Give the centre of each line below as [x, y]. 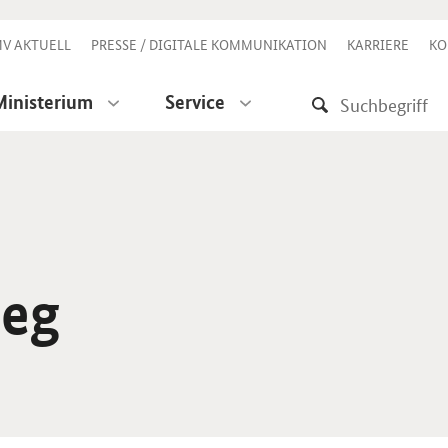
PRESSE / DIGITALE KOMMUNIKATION [209, 43]
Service [195, 101]
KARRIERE [378, 43]
